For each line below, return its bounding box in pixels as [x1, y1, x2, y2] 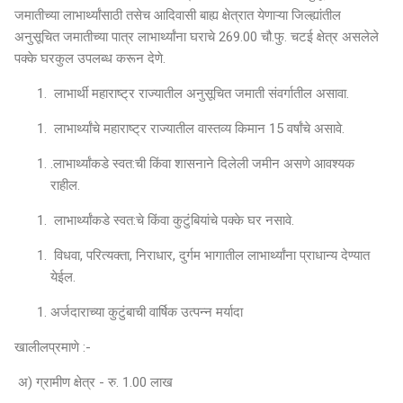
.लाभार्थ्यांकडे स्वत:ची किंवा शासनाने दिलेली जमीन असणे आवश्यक [50, 155, 354, 172]
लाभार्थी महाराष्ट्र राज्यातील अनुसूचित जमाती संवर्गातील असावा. [50, 85, 353, 102]
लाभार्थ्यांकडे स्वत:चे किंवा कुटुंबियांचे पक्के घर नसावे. [50, 211, 298, 228]
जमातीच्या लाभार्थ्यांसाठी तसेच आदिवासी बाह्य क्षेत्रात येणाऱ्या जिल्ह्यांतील [14, 6, 341, 23]
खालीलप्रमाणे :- [14, 338, 91, 355]
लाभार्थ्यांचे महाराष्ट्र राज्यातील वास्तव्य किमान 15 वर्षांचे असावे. [50, 120, 348, 137]
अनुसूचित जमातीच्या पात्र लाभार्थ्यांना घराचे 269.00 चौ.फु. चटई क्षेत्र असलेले [14, 28, 379, 45]
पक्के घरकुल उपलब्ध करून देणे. [14, 49, 166, 67]
